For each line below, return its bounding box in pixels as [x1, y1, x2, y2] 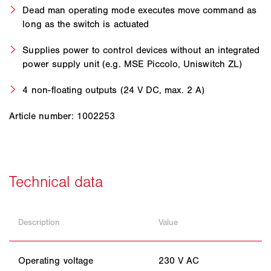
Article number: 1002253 [9, 109, 116, 122]
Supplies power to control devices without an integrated [22, 44, 260, 56]
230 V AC [158, 254, 200, 266]
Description [18, 217, 60, 227]
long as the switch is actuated [22, 18, 149, 30]
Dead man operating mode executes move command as [22, 4, 256, 16]
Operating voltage [18, 254, 93, 266]
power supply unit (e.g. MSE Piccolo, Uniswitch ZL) [22, 57, 242, 70]
